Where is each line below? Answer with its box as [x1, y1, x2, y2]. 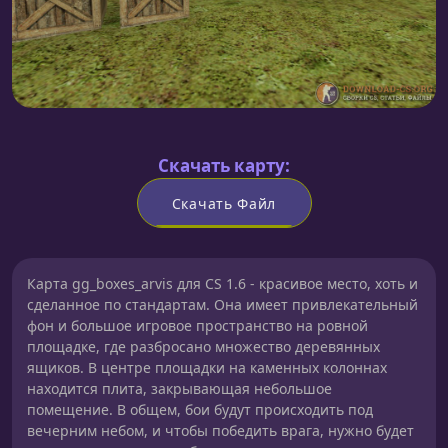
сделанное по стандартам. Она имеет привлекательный [27, 295, 418, 314]
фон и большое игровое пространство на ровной [27, 316, 368, 335]
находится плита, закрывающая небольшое [27, 379, 332, 398]
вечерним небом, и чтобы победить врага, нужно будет [27, 421, 414, 440]
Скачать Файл [171, 193, 277, 213]
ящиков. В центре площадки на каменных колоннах [27, 358, 387, 377]
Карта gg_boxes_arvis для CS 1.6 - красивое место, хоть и [27, 274, 418, 293]
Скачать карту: [158, 154, 290, 177]
